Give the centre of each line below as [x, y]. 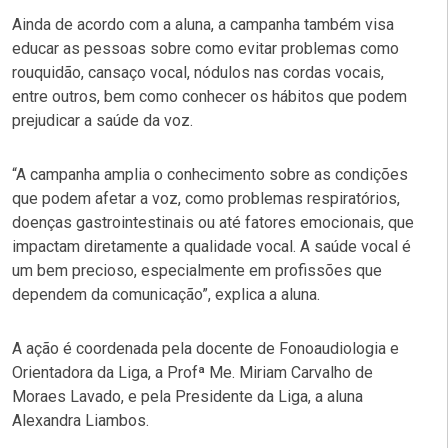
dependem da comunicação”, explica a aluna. [166, 294]
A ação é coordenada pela [104, 348]
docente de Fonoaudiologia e [297, 348]
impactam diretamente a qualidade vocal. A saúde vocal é [211, 246]
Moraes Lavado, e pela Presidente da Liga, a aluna [187, 396]
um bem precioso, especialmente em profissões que [197, 270]
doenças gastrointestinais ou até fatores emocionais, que [213, 222]
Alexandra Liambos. [80, 420]
